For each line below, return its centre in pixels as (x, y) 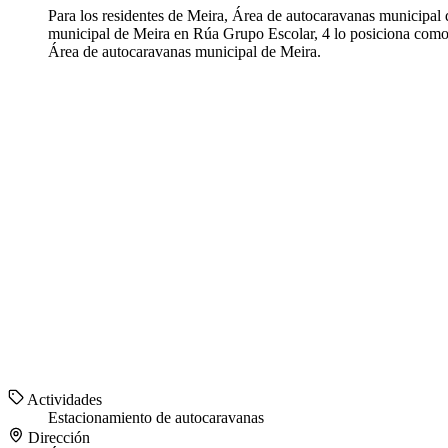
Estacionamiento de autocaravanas (156, 418)
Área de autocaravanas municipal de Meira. (184, 52)
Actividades (63, 400)
